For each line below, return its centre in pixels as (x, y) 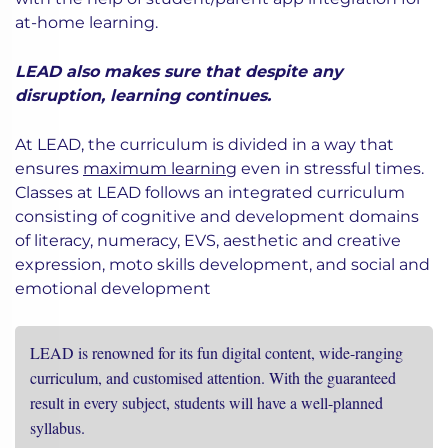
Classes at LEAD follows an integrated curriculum (210, 193)
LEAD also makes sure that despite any (179, 72)
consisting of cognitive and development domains (217, 217)
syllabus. (60, 428)
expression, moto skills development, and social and (222, 265)
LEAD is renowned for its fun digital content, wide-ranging (216, 353)
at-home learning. (86, 23)
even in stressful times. (330, 169)
